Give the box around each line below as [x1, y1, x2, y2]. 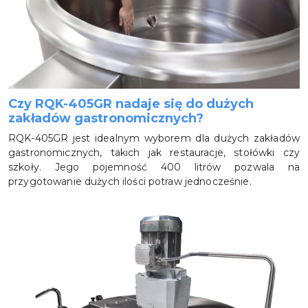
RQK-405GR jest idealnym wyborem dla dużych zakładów [8, 132, 300, 145]
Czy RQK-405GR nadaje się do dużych [8, 96, 254, 112]
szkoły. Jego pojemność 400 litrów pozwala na [8, 161, 300, 174]
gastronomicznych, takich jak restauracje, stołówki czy [8, 146, 300, 159]
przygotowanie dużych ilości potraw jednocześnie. [8, 175, 252, 188]
